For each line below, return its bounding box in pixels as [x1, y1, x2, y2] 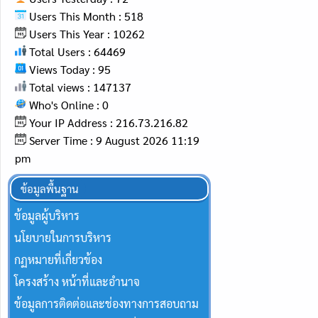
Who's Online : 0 [26, 97, 109, 112]
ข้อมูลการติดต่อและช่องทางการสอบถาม [13, 295, 199, 311]
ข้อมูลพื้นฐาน [20, 181, 79, 195]
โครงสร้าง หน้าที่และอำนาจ [13, 273, 140, 289]
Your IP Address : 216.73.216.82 [26, 114, 188, 130]
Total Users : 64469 [26, 43, 126, 59]
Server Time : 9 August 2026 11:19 [26, 132, 199, 148]
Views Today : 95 [26, 61, 111, 77]
